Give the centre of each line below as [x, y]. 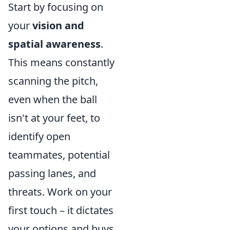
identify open [39, 136]
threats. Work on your [60, 192]
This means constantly [61, 62]
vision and [58, 25]
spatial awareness [54, 44]
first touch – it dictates [61, 210]
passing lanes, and [52, 173]
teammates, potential [59, 155]
